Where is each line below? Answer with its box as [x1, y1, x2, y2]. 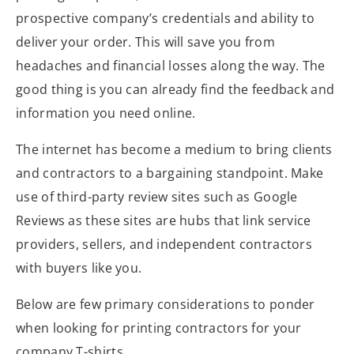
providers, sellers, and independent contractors [16, 235, 313, 253]
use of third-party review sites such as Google [16, 188, 298, 205]
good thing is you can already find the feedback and [16, 81, 335, 98]
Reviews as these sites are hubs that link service [16, 212, 311, 229]
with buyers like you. [16, 259, 142, 277]
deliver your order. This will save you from [16, 33, 275, 51]
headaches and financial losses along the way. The [16, 57, 326, 74]
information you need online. [16, 104, 196, 122]
